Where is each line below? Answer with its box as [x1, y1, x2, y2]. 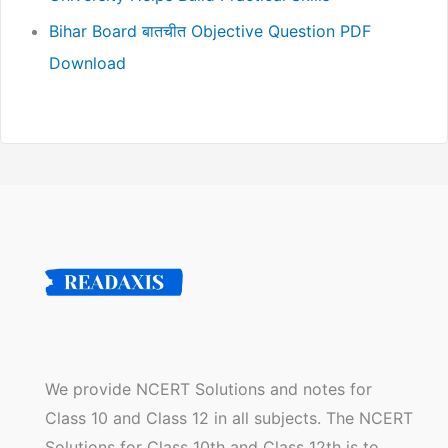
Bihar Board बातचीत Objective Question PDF [49, 20, 371, 41]
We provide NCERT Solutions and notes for [45, 379, 372, 400]
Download [49, 52, 126, 73]
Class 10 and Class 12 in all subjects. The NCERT [45, 408, 413, 429]
